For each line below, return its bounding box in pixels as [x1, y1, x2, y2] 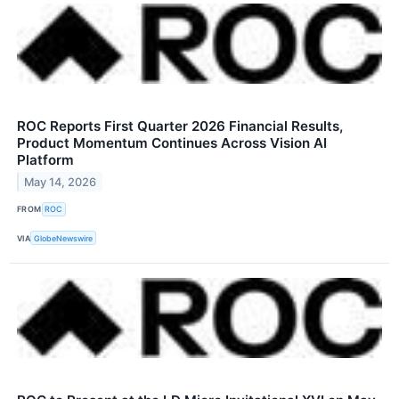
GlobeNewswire [34, 232, 94, 243]
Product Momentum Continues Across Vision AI [17, 134, 327, 151]
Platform [17, 151, 74, 168]
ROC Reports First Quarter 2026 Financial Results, [17, 117, 343, 134]
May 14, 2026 [24, 175, 97, 189]
